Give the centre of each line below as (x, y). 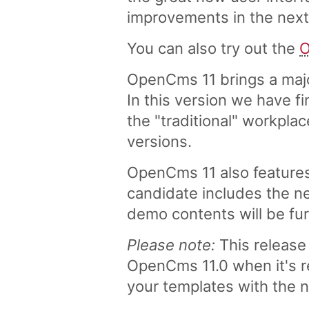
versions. (159, 142)
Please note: (171, 245)
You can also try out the (213, 49)
